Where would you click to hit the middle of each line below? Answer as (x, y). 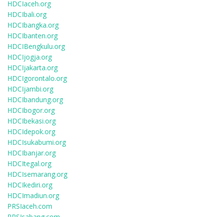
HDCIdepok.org (31, 132)
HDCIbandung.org (35, 100)
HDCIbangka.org (33, 25)
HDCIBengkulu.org (36, 46)
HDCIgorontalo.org (37, 78)
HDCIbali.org (27, 14)
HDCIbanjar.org (31, 153)
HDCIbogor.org (31, 110)
